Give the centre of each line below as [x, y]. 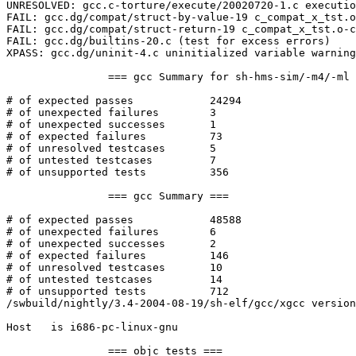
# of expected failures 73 [76, 137]
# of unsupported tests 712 [76, 292]
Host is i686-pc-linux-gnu [92, 327]
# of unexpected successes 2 [86, 244]
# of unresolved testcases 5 [86, 149]
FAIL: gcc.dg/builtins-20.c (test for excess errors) [168, 41]
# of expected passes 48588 [70, 220]
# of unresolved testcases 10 [86, 268]
